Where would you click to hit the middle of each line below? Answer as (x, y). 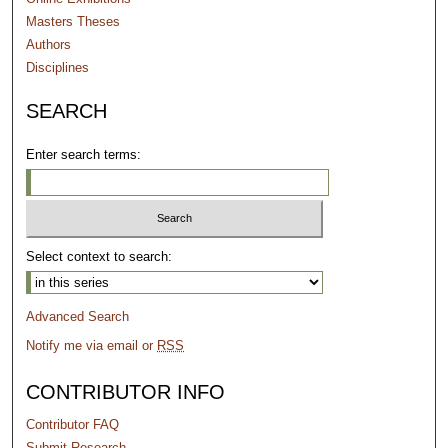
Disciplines (58, 67)
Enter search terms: (84, 154)
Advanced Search (78, 317)
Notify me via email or (92, 346)
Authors (49, 44)
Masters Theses (73, 21)
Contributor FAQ (73, 425)
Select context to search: (99, 257)
